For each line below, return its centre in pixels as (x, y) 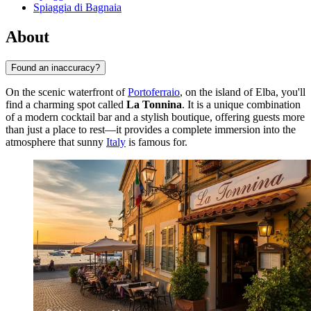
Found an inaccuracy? (56, 67)
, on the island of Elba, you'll (243, 92)
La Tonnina (154, 104)
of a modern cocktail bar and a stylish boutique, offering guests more (155, 117)
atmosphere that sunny (56, 142)
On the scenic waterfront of (67, 92)
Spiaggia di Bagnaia (77, 8)
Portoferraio (154, 92)
